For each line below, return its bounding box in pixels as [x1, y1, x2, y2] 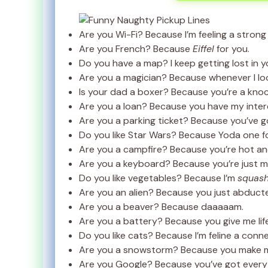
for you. [214, 42, 249, 56]
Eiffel [193, 42, 214, 56]
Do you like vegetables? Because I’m [79, 172, 237, 185]
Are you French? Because [79, 42, 193, 56]
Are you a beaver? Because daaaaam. [79, 200, 243, 214]
